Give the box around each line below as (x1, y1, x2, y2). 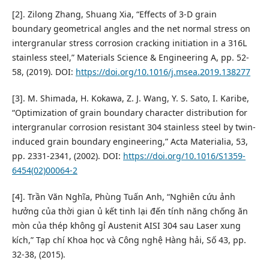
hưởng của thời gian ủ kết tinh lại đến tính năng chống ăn (11, 205, 248, 217)
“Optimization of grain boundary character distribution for (11, 107, 247, 119)
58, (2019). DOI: (11, 66, 76, 78)
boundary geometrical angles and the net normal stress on (11, 23, 250, 35)
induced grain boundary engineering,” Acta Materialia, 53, (11, 136, 248, 148)
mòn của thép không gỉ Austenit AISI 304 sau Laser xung (11, 220, 241, 232)
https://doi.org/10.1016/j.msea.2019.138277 (75, 66, 250, 78)
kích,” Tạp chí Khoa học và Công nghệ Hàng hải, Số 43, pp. (11, 234, 246, 246)
